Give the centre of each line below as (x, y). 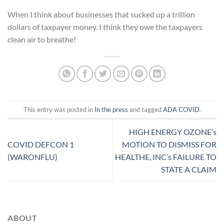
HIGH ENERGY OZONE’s (173, 131)
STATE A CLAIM (189, 169)
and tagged (145, 109)
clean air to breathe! (42, 39)
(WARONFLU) (32, 156)
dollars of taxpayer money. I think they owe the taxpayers (105, 27)
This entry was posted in (59, 109)
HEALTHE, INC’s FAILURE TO (166, 156)
